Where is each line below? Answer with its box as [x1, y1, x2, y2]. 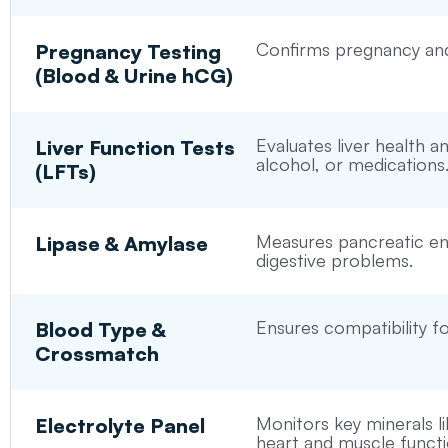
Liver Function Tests [35, 135, 236, 161]
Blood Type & [35, 317, 167, 343]
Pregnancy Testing [35, 39, 222, 65]
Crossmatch [35, 341, 160, 367]
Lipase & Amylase [35, 231, 209, 257]
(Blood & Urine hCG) [35, 63, 234, 89]
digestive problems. [255, 249, 413, 272]
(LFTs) [35, 159, 97, 185]
